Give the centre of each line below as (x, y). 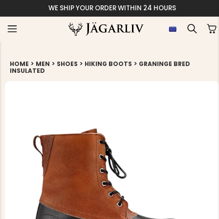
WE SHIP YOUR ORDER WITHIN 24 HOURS (112, 8)
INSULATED (27, 71)
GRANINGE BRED (164, 64)
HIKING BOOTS (108, 64)
